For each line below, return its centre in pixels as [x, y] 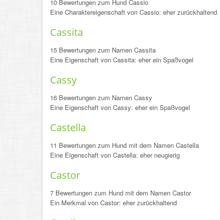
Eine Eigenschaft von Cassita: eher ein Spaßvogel [122, 60]
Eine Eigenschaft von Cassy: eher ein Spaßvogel [120, 107]
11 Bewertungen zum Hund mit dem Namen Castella [124, 145]
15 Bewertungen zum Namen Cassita [103, 50]
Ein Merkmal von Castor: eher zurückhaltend [113, 203]
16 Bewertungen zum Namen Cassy [101, 97]
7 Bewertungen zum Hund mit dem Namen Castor [121, 193]
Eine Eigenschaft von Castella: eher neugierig [115, 155]
